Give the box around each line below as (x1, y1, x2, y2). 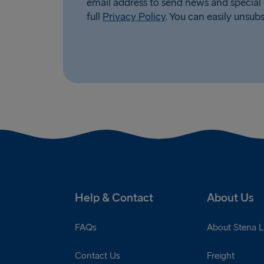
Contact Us (75, 250, 120, 262)
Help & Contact (74, 190, 153, 205)
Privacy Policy (103, 11, 166, 24)
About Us (207, 190, 255, 205)
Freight (207, 250, 235, 262)
